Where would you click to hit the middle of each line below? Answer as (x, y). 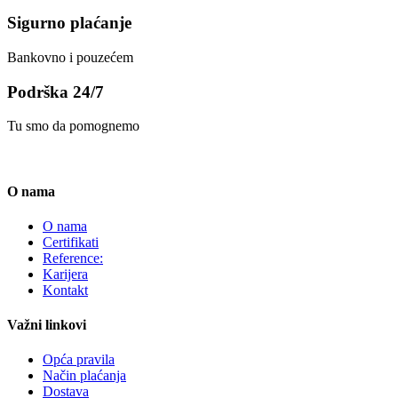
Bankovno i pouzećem (70, 57)
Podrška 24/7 (56, 92)
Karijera (65, 274)
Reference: (73, 258)
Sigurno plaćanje (69, 23)
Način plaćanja (84, 376)
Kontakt (65, 290)
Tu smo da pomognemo (73, 126)
